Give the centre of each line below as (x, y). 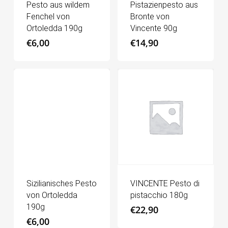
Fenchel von (48, 17)
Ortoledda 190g (54, 28)
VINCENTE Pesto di (165, 184)
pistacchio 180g (159, 195)
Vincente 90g (154, 28)
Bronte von (150, 17)
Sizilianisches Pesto (61, 184)
